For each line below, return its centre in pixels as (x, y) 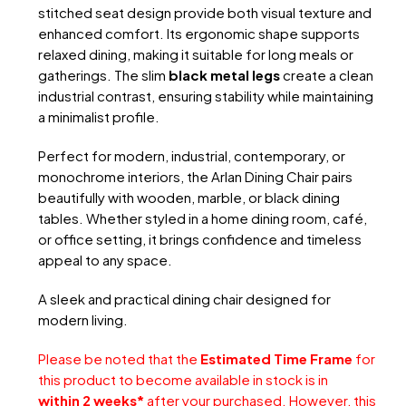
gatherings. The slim (103, 74)
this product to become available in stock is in (183, 379)
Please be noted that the (119, 358)
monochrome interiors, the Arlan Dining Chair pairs (195, 176)
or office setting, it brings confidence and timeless (199, 238)
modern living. (82, 319)
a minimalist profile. (98, 116)
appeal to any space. (105, 259)
